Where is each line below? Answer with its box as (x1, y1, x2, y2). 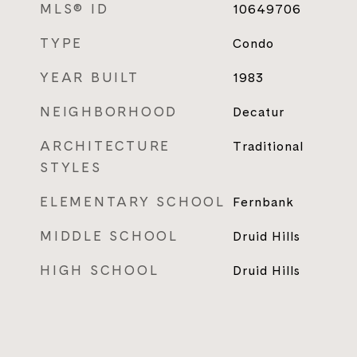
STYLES (40, 158, 102, 177)
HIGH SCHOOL (40, 261, 159, 280)
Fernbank (232, 193, 294, 210)
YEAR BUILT (40, 68, 139, 87)
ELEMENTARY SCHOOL (40, 192, 226, 211)
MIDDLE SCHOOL (40, 226, 178, 245)
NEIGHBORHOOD (40, 102, 178, 121)
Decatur (232, 103, 284, 120)
